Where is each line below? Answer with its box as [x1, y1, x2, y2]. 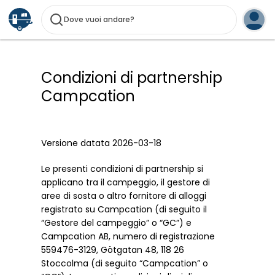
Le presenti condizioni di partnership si [41, 163, 204, 176]
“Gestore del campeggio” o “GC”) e [41, 217, 192, 230]
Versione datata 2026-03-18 [41, 137, 162, 150]
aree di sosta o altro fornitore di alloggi [41, 190, 207, 203]
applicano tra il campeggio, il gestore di [41, 176, 211, 189]
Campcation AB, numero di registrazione [41, 230, 215, 243]
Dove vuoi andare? [64, 14, 134, 25]
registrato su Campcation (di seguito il [41, 203, 207, 216]
